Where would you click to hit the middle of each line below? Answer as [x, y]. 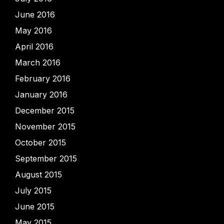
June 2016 [35, 14]
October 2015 [40, 142]
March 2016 [38, 62]
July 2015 [33, 190]
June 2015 [35, 206]
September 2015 [46, 158]
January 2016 [41, 94]
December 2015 [45, 110]
